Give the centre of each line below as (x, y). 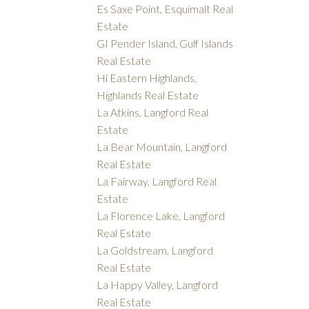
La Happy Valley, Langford (158, 285)
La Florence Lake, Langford (161, 216)
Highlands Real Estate (148, 95)
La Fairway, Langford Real (157, 181)
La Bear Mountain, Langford (162, 147)
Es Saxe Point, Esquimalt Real (165, 9)
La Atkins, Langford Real (153, 112)
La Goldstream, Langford (155, 250)
